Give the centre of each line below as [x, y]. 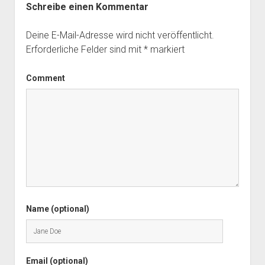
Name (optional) [57, 209]
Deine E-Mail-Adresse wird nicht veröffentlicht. [120, 35]
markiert [166, 49]
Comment [45, 78]
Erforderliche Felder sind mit [85, 49]
